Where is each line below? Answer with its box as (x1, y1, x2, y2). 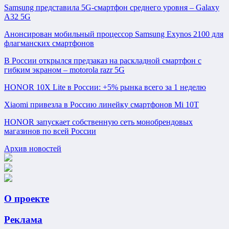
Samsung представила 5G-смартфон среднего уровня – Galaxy (4, 3, 219, 12)
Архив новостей (4, 144, 61, 153)
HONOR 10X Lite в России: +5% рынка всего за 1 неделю (4, 82, 206, 91)
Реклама (4, 214, 42, 225)
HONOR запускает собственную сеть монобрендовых (4, 117, 193, 126)
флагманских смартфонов (4, 38, 94, 48)
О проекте (4, 193, 49, 204)
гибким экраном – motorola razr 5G (4, 65, 125, 74)
